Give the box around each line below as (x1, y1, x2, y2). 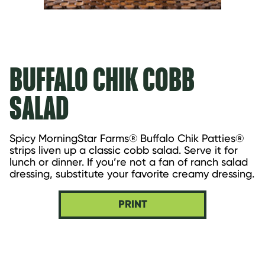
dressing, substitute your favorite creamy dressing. (9, 167, 254, 180)
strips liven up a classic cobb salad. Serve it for (9, 143, 238, 156)
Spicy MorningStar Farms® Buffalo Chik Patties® (9, 131, 244, 144)
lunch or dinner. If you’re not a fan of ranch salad (9, 155, 248, 168)
